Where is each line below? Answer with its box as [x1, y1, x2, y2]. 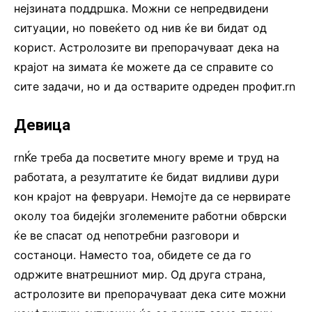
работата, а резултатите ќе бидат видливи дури [14, 170, 279, 185]
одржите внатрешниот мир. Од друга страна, [14, 267, 265, 282]
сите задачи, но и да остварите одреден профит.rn [14, 79, 295, 94]
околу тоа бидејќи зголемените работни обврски [14, 209, 287, 224]
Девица [14, 116, 70, 134]
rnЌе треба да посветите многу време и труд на [14, 150, 279, 165]
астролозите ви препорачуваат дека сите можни [14, 287, 286, 302]
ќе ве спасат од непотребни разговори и [14, 228, 240, 243]
